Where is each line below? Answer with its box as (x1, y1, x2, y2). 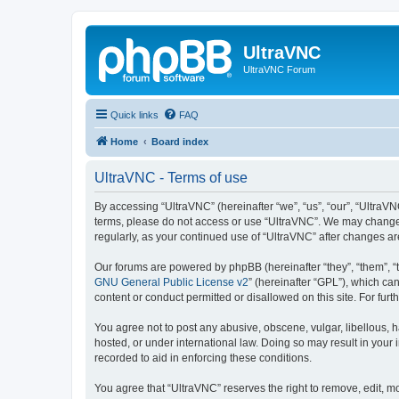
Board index (151, 135, 208, 147)
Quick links (110, 109, 159, 120)
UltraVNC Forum (243, 64, 315, 75)
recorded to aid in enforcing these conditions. (94, 351, 312, 364)
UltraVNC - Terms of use (94, 169, 248, 185)
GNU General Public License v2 (94, 275, 248, 289)
